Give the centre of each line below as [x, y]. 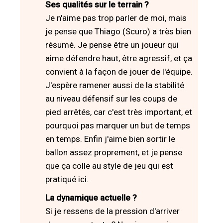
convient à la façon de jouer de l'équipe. [119, 71]
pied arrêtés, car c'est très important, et [119, 112]
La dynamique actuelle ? [91, 197]
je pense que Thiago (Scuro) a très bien [118, 31]
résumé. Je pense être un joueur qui [112, 45]
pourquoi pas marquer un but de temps [118, 125]
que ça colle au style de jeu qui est [109, 166]
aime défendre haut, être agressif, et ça [119, 58]
